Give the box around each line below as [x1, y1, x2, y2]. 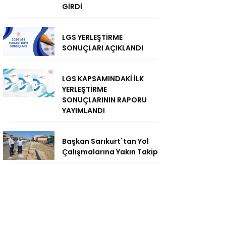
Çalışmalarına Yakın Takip [62, 146, 158, 157]
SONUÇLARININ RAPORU [62, 94, 147, 105]
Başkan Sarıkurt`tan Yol [62, 136, 149, 146]
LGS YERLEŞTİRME [62, 32, 123, 42]
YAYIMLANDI [62, 105, 105, 116]
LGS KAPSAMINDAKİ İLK [62, 73, 144, 84]
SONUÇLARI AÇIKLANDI [62, 42, 143, 53]
